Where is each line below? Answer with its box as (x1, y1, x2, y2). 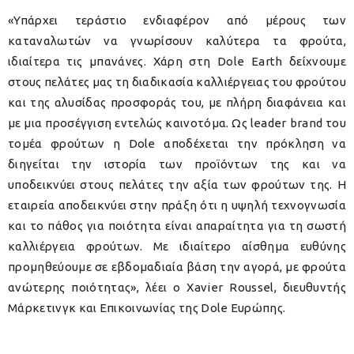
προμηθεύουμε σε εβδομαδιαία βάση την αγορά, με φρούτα (8, 260, 346, 274)
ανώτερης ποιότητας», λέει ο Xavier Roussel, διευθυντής (8, 281, 346, 295)
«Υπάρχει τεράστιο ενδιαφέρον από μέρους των (8, 13, 346, 28)
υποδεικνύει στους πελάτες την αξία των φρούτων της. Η (8, 178, 346, 192)
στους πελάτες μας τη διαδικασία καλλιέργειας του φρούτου (8, 75, 346, 89)
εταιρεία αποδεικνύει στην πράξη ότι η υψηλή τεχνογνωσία (8, 198, 346, 213)
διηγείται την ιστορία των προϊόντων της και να (8, 157, 346, 171)
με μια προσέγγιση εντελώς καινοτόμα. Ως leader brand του (8, 116, 346, 130)
